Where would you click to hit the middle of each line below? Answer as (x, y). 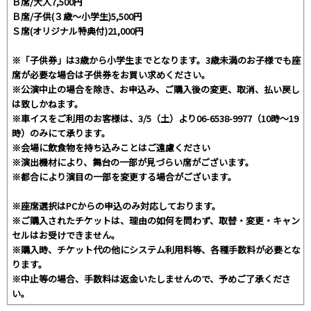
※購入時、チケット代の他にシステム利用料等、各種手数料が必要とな (156, 249)
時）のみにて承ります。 (61, 133)
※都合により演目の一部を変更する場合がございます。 (124, 176)
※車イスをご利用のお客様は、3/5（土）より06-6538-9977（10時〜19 (155, 118)
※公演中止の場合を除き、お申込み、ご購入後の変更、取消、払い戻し (156, 89)
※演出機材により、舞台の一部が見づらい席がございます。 (133, 162)
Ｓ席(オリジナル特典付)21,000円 (78, 31)
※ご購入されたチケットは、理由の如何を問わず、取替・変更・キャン (156, 220)
